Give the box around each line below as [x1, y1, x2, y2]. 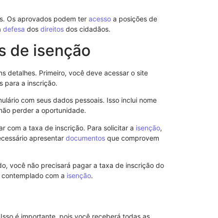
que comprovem [105, 133, 159, 142]
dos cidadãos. [64, 25, 110, 34]
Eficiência [175, 26, 206, 35]
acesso [89, 15, 111, 23]
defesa [3, 25, 25, 34]
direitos [40, 25, 64, 34]
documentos [66, 133, 105, 142]
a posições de [111, 15, 157, 23]
